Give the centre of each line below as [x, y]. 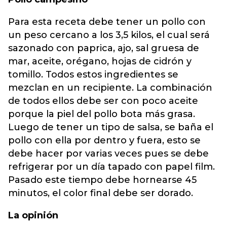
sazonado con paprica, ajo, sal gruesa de [104, 48]
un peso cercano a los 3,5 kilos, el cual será [109, 35]
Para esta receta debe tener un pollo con [107, 22]
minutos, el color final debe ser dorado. [102, 193]
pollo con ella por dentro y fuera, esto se [104, 140]
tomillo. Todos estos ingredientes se [93, 74]
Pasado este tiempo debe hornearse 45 [102, 180]
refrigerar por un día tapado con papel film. [111, 167]
